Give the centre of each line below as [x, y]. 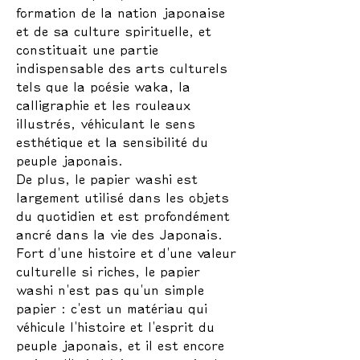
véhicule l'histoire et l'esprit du [115, 327]
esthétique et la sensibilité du [112, 142]
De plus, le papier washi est [107, 179]
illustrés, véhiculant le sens [106, 123]
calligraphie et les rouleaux [103, 105]
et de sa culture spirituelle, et [114, 31]
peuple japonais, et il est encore [120, 345]
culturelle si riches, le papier [108, 271]
